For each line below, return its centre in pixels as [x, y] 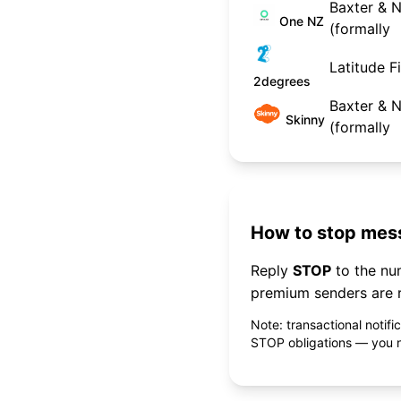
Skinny [306, 119]
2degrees [282, 81]
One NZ [302, 21]
